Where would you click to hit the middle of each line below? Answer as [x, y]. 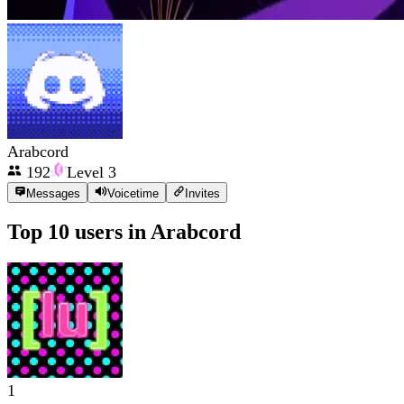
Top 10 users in [79, 232]
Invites [202, 193]
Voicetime [133, 193]
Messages [54, 193]
